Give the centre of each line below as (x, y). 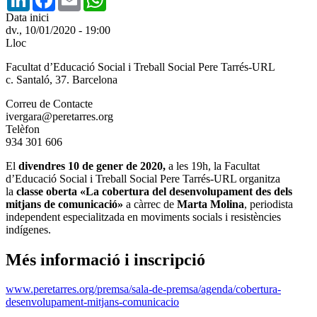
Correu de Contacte (49, 103)
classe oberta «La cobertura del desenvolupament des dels (154, 191)
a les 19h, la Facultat (213, 166)
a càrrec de (150, 204)
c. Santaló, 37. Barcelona (62, 79)
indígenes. (28, 229)
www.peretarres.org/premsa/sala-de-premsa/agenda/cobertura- (143, 289)
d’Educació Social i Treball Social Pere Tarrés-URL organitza (143, 178)
